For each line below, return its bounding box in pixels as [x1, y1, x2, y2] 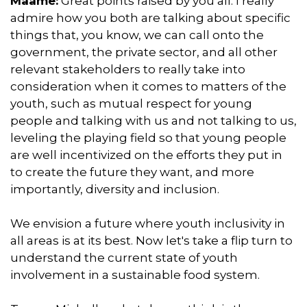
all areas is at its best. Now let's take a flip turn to [10, 233, 293, 247]
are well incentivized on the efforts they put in [10, 147, 282, 162]
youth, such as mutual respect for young [10, 96, 252, 110]
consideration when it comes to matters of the [10, 79, 286, 93]
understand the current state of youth [10, 250, 238, 265]
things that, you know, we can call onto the [10, 27, 264, 42]
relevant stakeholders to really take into [10, 62, 245, 76]
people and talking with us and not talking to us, [10, 113, 297, 127]
